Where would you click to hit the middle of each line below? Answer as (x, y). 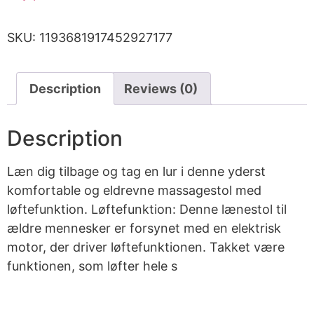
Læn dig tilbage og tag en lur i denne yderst (136, 172)
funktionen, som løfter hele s (92, 266)
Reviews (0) (161, 89)
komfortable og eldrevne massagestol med (134, 191)
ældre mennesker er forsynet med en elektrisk (144, 228)
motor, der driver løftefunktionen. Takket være (146, 247)
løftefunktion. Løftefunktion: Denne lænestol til (147, 210)
